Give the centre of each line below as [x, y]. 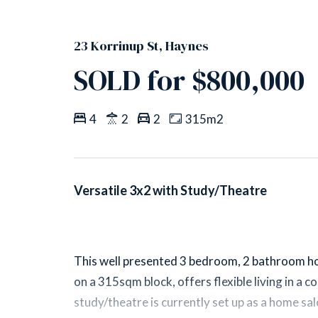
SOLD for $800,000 [189, 80]
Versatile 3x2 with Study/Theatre [170, 191]
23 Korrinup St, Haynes [141, 45]
